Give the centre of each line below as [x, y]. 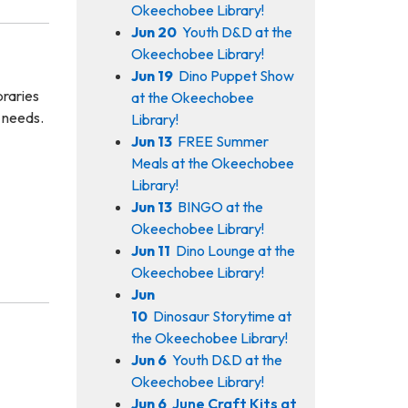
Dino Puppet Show [236, 75]
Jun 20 [153, 31]
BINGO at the [220, 206]
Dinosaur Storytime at [222, 316]
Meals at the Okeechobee [212, 163]
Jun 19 [152, 75]
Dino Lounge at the [235, 250]
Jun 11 [150, 250]
